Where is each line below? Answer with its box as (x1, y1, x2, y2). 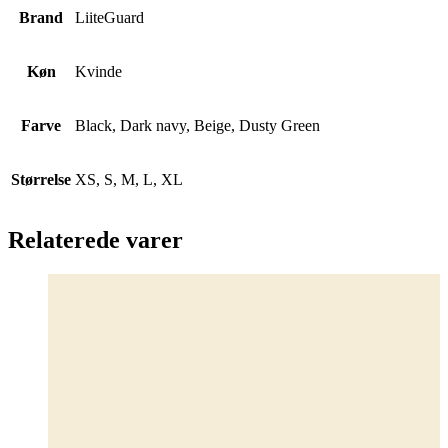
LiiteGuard (75, 8, 144, 26)
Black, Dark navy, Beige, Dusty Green (75, 116, 320, 134)
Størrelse (11, 170, 71, 188)
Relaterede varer (8, 227, 183, 254)
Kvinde (75, 62, 122, 80)
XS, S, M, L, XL (75, 170, 183, 188)
